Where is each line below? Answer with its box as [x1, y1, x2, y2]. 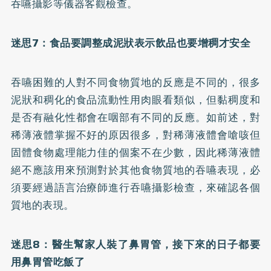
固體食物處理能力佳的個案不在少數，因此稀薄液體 [10, 144, 261, 160]
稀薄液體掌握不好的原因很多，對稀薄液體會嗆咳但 [10, 126, 261, 143]
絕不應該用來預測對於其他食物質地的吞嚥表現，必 [10, 162, 261, 178]
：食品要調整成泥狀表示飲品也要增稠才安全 [39, 34, 251, 51]
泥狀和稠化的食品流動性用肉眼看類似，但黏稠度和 [10, 91, 261, 108]
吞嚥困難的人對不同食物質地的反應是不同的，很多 [10, 74, 261, 90]
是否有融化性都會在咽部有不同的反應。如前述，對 [10, 109, 261, 125]
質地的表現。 [10, 197, 74, 213]
